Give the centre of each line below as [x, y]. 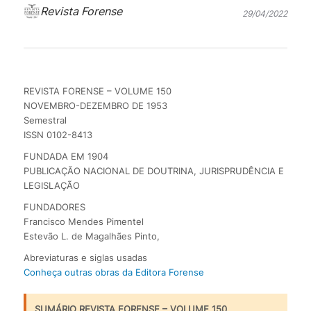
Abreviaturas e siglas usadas [85, 258]
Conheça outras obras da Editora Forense [114, 272]
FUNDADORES [54, 207]
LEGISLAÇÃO [51, 186]
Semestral [45, 120]
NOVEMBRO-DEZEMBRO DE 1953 [95, 106]
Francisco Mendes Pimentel [83, 222]
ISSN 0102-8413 [58, 135]
